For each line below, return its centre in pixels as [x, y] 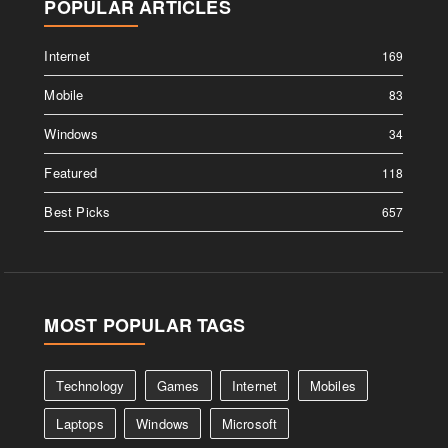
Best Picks [77, 211]
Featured [71, 172]
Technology [90, 385]
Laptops [80, 423]
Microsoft [249, 423]
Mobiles [333, 385]
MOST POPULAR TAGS [145, 325]
